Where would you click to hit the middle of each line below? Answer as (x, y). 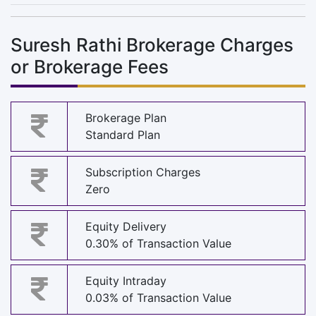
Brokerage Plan (126, 118)
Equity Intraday (126, 281)
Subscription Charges (143, 172)
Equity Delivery (126, 227)
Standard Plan (123, 135)
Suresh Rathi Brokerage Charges (152, 44)
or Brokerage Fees (90, 66)
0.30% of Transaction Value (158, 244)
